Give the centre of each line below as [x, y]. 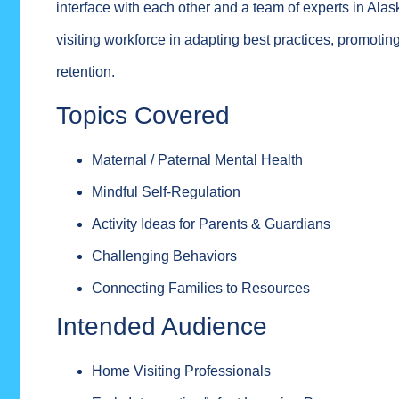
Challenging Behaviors [165, 256]
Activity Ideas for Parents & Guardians [212, 224]
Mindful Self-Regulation [167, 192]
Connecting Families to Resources [201, 289]
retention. [86, 72]
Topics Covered [143, 116]
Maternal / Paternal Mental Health [198, 160]
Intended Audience [162, 327]
